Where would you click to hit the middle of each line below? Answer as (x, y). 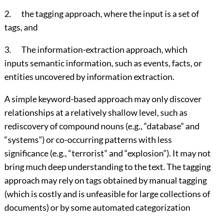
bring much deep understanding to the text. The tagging (107, 167)
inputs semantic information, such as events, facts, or (103, 63)
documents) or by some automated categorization (97, 208)
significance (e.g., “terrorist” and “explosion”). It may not (107, 153)
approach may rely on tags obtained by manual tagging (105, 180)
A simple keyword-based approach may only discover (103, 99)
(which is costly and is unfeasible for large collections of (107, 194)
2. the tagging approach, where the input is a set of (101, 14)
